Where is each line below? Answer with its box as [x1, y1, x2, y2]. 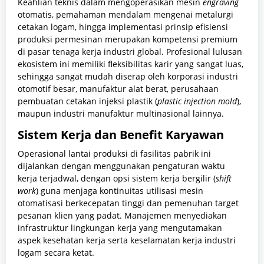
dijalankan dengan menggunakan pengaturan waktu [18, 160, 225, 172]
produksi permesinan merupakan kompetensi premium [18, 34, 237, 45]
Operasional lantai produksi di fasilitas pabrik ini [18, 148, 211, 160]
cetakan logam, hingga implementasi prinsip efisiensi [18, 21, 228, 33]
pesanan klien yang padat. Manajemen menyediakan [18, 210, 227, 222]
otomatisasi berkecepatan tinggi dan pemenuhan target [18, 197, 239, 209]
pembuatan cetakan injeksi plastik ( [18, 95, 157, 107]
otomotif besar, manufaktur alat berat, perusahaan [18, 83, 219, 95]
